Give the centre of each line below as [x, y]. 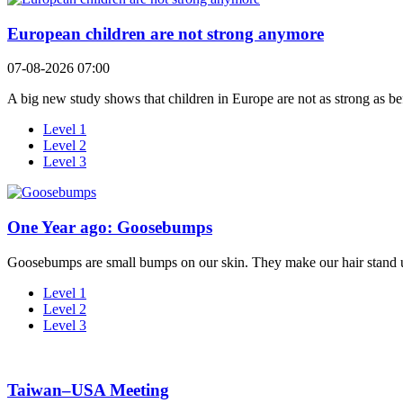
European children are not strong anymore [166, 33]
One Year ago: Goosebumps [110, 227]
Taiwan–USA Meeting [88, 390]
